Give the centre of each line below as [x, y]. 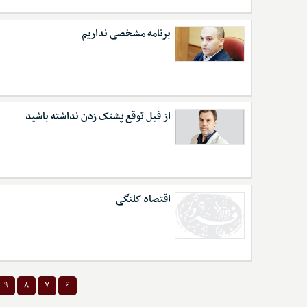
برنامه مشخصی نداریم [126, 34]
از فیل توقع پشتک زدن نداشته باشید [98, 117]
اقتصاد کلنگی [143, 199]
